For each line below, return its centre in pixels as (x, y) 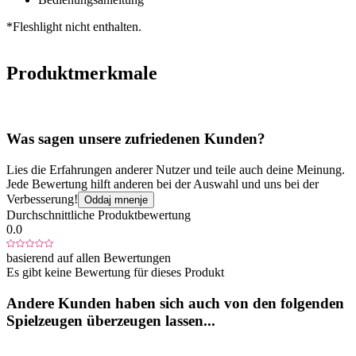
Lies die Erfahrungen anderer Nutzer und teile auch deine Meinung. (176, 169)
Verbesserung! (42, 199)
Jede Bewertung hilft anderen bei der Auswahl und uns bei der (163, 184)
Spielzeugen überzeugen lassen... (111, 320)
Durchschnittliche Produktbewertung (99, 215)
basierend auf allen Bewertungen (89, 257)
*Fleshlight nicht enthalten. (74, 26)
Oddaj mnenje (116, 199)
